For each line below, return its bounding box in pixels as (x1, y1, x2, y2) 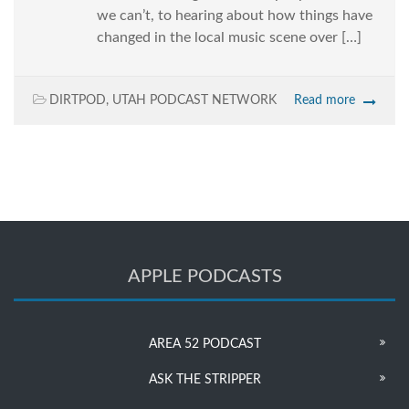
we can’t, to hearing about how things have (97, 8, 372, 24)
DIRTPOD (49, 94, 106, 108)
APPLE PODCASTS (127, 267, 282, 287)
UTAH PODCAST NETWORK (112, 94, 277, 108)
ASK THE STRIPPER (148, 373, 261, 387)
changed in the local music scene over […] (97, 30, 362, 46)
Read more (294, 94, 355, 108)
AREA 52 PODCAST (148, 338, 261, 351)
